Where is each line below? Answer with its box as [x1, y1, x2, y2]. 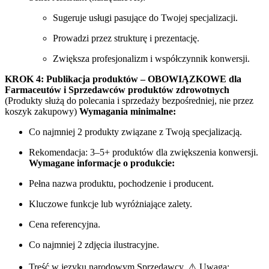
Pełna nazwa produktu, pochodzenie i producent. [29, 178, 214, 189]
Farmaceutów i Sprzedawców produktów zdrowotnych [5, 84, 229, 95]
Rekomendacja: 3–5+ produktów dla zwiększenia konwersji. [29, 147, 258, 157]
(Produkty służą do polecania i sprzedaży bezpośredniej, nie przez [5, 95, 253, 106]
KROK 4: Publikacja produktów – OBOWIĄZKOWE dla [5, 73, 241, 84]
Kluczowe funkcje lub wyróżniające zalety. [29, 198, 192, 209]
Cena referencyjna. [29, 219, 100, 229]
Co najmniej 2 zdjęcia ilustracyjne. [29, 239, 159, 250]
